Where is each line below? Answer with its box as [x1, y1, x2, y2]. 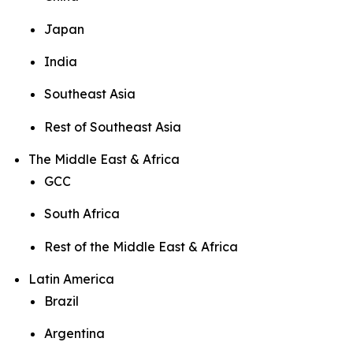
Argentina [44, 325, 105, 342]
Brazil [44, 292, 79, 309]
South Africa [44, 206, 120, 222]
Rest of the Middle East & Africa [44, 238, 238, 255]
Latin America [28, 270, 114, 287]
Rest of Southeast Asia [44, 118, 181, 135]
